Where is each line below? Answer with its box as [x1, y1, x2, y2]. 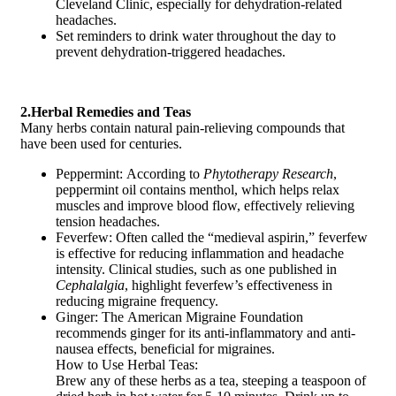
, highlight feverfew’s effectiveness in [125, 277, 332, 293]
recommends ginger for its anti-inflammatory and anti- [56, 324, 355, 340]
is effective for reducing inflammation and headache [56, 245, 344, 261]
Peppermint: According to [56, 165, 203, 181]
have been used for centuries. [20, 135, 182, 151]
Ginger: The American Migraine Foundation [56, 308, 303, 324]
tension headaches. [56, 213, 160, 229]
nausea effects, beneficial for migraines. [56, 340, 275, 356]
